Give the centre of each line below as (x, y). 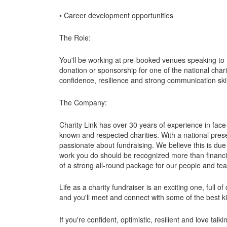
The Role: (75, 38)
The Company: (83, 102)
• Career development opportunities (116, 15)
